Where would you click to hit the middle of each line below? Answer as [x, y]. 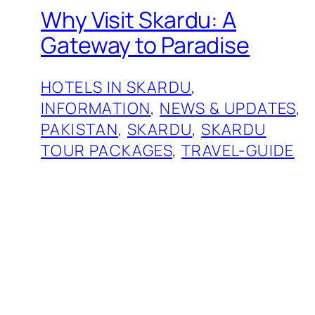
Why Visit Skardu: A [139, 20]
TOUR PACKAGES [107, 150]
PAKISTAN [80, 129]
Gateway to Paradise [146, 45]
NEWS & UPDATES [228, 108]
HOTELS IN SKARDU [116, 87]
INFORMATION [96, 108]
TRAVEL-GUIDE [238, 150]
